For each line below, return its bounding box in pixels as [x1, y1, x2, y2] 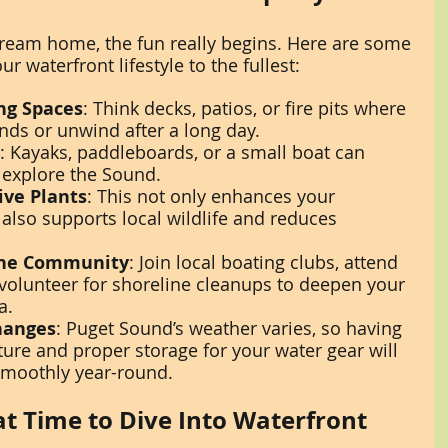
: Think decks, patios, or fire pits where [83, 96, 411, 121]
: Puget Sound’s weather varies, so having [56, 316, 407, 341]
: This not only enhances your [87, 184, 340, 209]
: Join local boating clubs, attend [129, 250, 403, 275]
